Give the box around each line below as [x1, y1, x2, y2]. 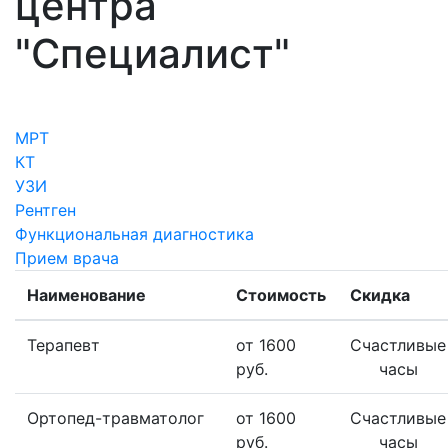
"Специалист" [15, 29, 290, 78]
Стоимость [236, 285, 326, 305]
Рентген [15, 200, 76, 220]
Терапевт [27, 335, 100, 355]
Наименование [27, 285, 146, 305]
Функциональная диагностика [15, 224, 254, 244]
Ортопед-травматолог [27, 408, 204, 428]
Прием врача [15, 248, 119, 268]
